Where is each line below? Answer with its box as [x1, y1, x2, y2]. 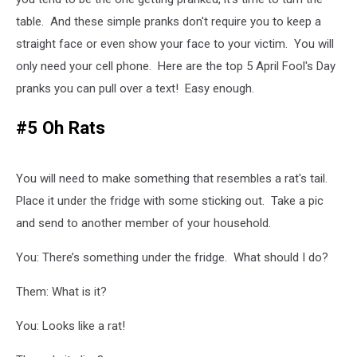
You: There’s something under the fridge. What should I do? [16, 250, 328, 265]
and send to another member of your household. [16, 216, 271, 231]
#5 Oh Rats [16, 116, 105, 138]
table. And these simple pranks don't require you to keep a [16, 14, 321, 29]
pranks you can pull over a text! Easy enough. [16, 81, 254, 96]
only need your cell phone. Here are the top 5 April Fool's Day [16, 59, 335, 73]
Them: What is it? [16, 284, 107, 300]
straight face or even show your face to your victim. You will [16, 37, 334, 51]
